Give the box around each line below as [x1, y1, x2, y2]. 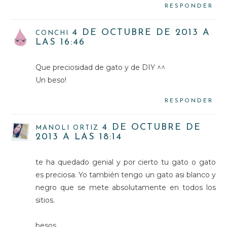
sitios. [35, 195, 55, 205]
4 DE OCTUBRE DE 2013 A [72, 27, 211, 37]
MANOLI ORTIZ [35, 124, 99, 131]
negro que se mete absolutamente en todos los [35, 182, 216, 192]
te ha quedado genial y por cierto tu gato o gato [35, 157, 216, 167]
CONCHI [35, 29, 69, 36]
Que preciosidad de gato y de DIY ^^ [35, 62, 166, 72]
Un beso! [35, 75, 67, 85]
